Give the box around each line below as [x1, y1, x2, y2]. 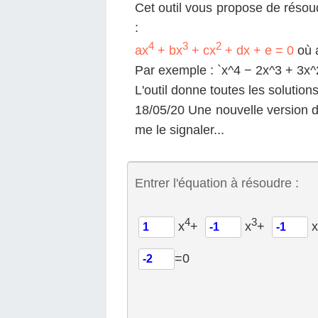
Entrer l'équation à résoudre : [134, 176, 299, 190]
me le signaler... [135, 123, 224, 137]
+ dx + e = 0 [221, 43, 294, 57]
